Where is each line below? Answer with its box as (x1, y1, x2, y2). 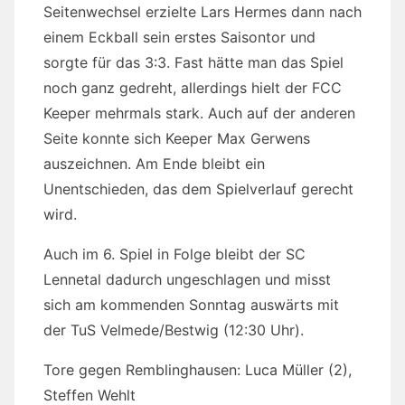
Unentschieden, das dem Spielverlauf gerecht (43, 180, 353, 199)
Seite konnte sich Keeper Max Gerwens (43, 129, 310, 148)
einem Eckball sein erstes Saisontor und (43, 28, 316, 47)
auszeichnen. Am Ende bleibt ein (43, 155, 265, 174)
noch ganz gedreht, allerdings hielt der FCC (43, 79, 342, 98)
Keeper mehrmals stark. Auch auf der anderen (43, 104, 355, 123)
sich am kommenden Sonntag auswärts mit (43, 296, 339, 315)
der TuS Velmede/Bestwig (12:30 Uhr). (43, 321, 304, 340)
